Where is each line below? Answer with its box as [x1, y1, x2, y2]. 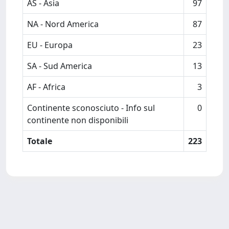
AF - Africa [27, 81, 65, 93]
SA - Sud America [27, 60, 92, 72]
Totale [27, 135, 52, 147]
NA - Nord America [27, 18, 99, 30]
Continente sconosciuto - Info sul [27, 102, 155, 113]
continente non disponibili [27, 114, 128, 126]
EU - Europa [27, 39, 73, 51]
